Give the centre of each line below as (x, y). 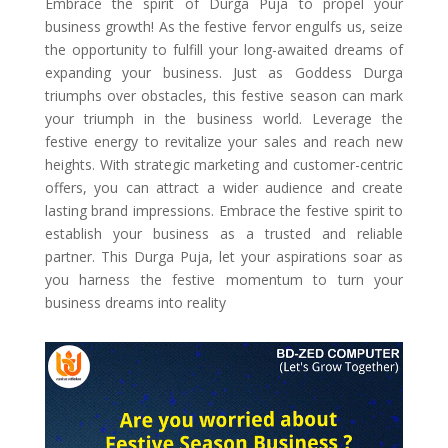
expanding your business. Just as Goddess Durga (224, 73)
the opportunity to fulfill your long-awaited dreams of (224, 50)
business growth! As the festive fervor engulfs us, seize (224, 27)
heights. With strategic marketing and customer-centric (224, 165)
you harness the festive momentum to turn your (224, 280)
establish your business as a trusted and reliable (224, 234)
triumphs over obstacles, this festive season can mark (224, 96)
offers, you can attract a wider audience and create (224, 188)
